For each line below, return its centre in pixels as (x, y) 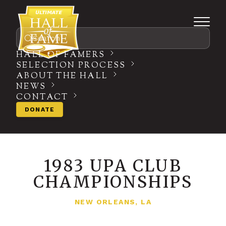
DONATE (40, 109)
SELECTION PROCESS (71, 66)
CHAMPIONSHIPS (113, 182)
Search (46, 38)
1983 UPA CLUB (113, 166)
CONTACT (42, 98)
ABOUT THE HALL (62, 76)
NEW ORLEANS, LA (113, 202)
